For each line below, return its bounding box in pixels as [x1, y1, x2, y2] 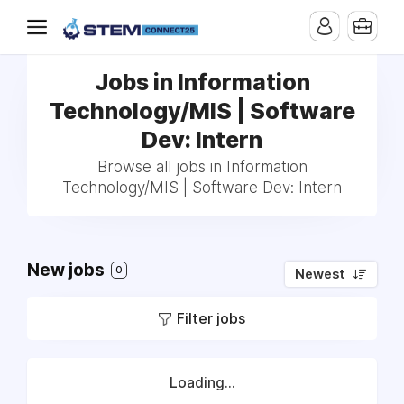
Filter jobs [177, 309, 245, 327]
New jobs [27, 260, 108, 280]
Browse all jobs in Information [96, 158, 308, 176]
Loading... [169, 374, 235, 391]
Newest [295, 266, 345, 282]
